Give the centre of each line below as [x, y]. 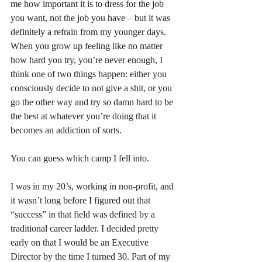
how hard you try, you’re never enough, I [88, 60]
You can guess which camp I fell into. [80, 158]
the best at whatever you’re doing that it [85, 116]
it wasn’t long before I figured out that [82, 200]
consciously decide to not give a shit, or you [92, 88]
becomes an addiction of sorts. [66, 130]
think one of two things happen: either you [90, 74]
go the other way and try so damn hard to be [93, 102]
